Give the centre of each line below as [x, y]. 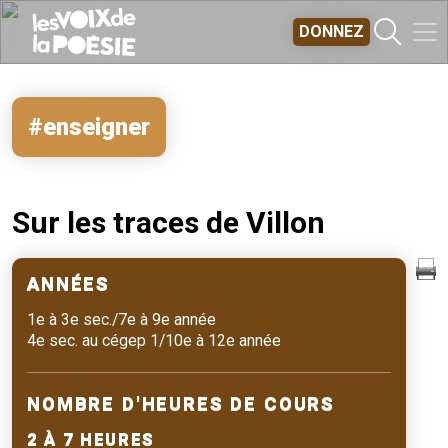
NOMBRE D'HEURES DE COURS [181, 403]
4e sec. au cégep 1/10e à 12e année [154, 341]
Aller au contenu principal [305, 11]
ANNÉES [69, 283]
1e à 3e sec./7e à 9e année [121, 320]
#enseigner [89, 127]
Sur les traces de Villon [168, 222]
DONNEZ [331, 31]
